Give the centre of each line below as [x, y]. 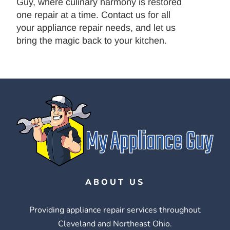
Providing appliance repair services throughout [115, 210]
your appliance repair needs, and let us [96, 28]
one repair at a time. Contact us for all [94, 15]
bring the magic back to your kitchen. [92, 41]
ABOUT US [115, 183]
